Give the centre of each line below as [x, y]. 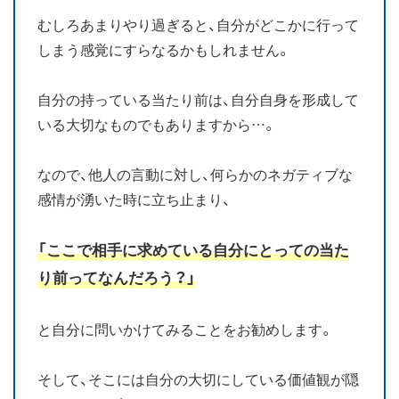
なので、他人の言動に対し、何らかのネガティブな [195, 174]
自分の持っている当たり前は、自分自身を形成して [198, 99]
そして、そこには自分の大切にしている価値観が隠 [198, 379]
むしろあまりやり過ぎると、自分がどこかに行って [198, 24]
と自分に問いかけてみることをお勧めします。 [186, 329]
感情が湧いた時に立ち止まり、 [134, 199]
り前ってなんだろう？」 [117, 277]
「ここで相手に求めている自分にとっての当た [193, 249]
